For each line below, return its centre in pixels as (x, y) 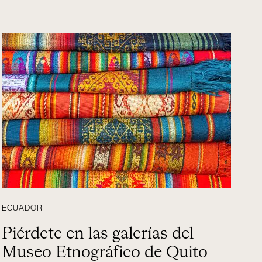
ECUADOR (23, 208)
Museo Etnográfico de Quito (105, 253)
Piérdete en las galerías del (98, 234)
